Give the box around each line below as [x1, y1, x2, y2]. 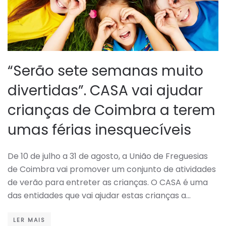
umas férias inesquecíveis [8, 120, 191, 140]
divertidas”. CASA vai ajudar [8, 80, 203, 100]
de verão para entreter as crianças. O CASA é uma [8, 176, 208, 188]
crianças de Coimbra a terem [8, 100, 215, 120]
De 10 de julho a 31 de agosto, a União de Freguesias [8, 150, 208, 162]
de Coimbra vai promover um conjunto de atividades [8, 163, 216, 175]
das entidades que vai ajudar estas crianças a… [8, 189, 191, 201]
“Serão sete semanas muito [8, 61, 203, 81]
